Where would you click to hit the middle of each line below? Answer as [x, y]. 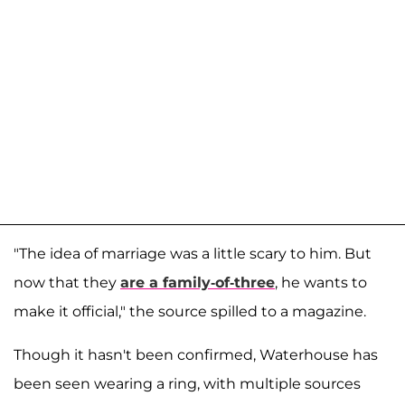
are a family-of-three [198, 283]
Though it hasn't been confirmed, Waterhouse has [196, 355]
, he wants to [321, 283]
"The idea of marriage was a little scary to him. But [193, 254]
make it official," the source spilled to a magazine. [190, 312]
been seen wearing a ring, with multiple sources [187, 384]
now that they [67, 283]
